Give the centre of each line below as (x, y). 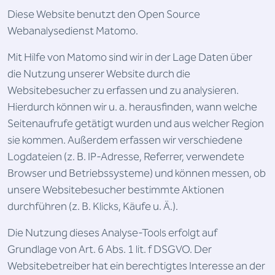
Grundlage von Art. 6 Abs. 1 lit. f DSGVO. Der (110, 250)
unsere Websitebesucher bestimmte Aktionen (116, 190)
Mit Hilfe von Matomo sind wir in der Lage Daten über (130, 57)
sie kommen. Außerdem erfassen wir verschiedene (125, 140)
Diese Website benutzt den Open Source (104, 14)
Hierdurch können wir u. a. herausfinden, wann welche (132, 107)
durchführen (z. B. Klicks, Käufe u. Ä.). (93, 207)
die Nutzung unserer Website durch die (99, 74)
